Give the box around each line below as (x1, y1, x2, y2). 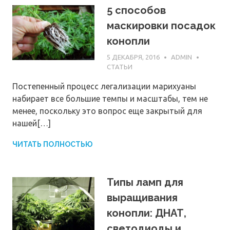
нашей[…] (12, 119, 51, 128)
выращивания (107, 191, 178, 204)
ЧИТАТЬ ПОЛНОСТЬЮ (12, 140, 92, 149)
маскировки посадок (107, 20, 216, 32)
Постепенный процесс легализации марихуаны (12, 82, 196, 91)
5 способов (107, 4, 166, 17)
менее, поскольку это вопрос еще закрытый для (12, 106, 202, 116)
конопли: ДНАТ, (107, 207, 186, 220)
